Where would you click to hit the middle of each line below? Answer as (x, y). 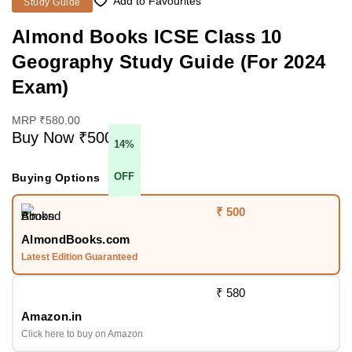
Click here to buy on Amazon (82, 334)
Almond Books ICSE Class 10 (147, 37)
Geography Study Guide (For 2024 (169, 62)
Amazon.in (52, 317)
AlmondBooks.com (76, 240)
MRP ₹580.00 (46, 121)
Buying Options (56, 178)
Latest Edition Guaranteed (79, 257)
